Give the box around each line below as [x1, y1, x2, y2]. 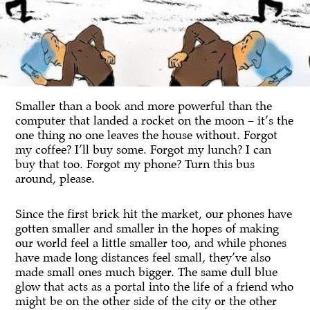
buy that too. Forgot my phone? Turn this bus [15, 156, 255, 172]
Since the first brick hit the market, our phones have [15, 206, 293, 222]
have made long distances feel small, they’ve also [15, 249, 271, 266]
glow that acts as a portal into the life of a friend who [15, 278, 294, 295]
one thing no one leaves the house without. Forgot [15, 127, 278, 143]
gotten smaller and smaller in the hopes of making [15, 220, 280, 237]
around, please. [15, 170, 95, 187]
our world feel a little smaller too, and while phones [15, 235, 287, 251]
